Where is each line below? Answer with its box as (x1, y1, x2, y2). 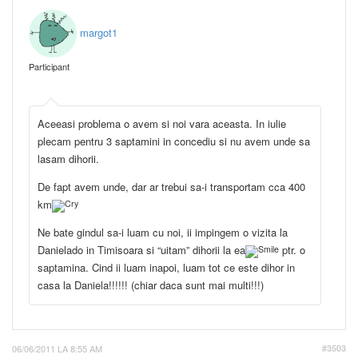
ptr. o (279, 242, 305, 258)
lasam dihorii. (38, 151, 99, 167)
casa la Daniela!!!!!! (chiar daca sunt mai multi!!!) (38, 277, 267, 293)
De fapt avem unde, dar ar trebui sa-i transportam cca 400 (38, 179, 305, 195)
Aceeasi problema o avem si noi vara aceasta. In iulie (38, 116, 286, 132)
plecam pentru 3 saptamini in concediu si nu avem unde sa (38, 133, 310, 149)
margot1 (80, 24, 117, 40)
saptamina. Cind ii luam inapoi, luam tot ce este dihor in (38, 260, 295, 276)
